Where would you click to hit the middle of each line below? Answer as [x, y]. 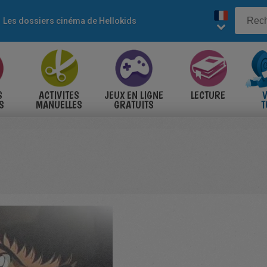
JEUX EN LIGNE [133, 95]
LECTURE [208, 95]
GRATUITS [133, 105]
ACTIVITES [59, 95]
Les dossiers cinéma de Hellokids [70, 21]
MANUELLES [59, 105]
